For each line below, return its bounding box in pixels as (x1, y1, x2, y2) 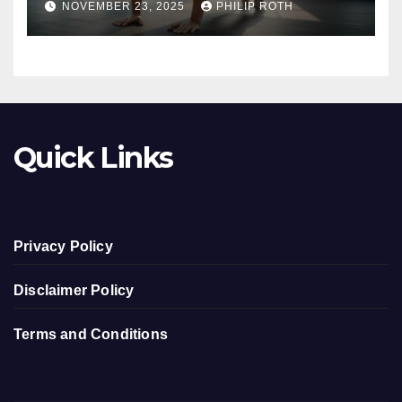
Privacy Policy (13, 239, 113, 255)
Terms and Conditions (13, 327, 168, 343)
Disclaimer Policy (13, 283, 135, 299)
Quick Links (13, 140, 173, 176)
